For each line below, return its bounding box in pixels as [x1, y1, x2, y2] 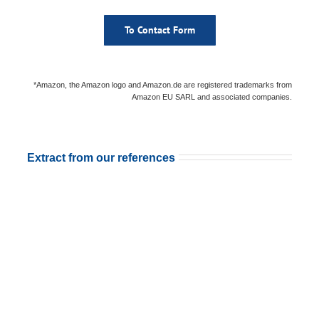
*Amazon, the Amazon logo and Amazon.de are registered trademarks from [33, 80, 293, 89]
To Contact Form [124, 23, 195, 36]
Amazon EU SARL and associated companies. [132, 92, 293, 101]
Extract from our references [26, 152, 175, 164]
